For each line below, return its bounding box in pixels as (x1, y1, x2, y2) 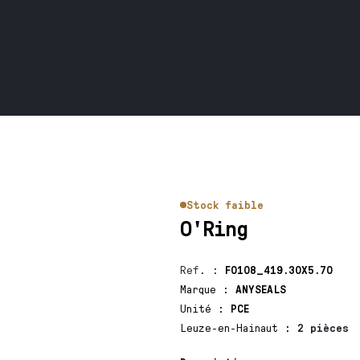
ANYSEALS (235, 282, 286, 296)
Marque (179, 282, 223, 296)
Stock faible (186, 198, 264, 211)
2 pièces (297, 321, 349, 334)
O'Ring (179, 213, 247, 241)
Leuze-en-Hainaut (179, 321, 284, 334)
